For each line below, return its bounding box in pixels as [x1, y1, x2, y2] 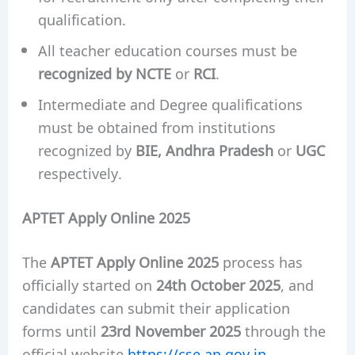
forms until [21, 320, 101, 342]
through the [240, 320, 326, 342]
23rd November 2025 [100, 320, 241, 342]
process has [218, 251, 303, 273]
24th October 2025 [155, 274, 281, 296]
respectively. [37, 162, 122, 184]
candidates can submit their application [21, 297, 290, 319]
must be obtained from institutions [37, 116, 276, 138]
